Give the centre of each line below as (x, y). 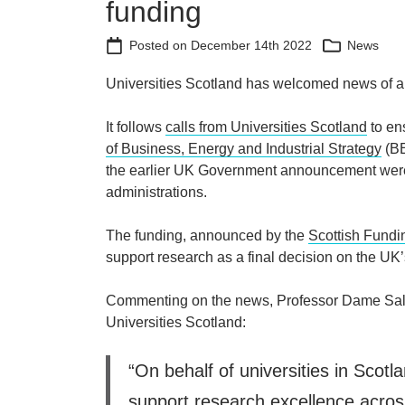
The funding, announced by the (207, 236)
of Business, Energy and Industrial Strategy (244, 149)
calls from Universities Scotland (266, 127)
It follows (136, 127)
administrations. (156, 193)
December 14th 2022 (252, 46)
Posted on (159, 46)
